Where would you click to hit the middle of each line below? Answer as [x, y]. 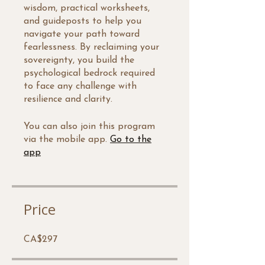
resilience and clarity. [68, 99]
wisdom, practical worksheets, [87, 8]
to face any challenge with [80, 86]
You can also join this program [89, 127]
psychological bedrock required [89, 73]
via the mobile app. [65, 140]
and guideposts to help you [83, 21]
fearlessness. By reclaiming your [91, 47]
